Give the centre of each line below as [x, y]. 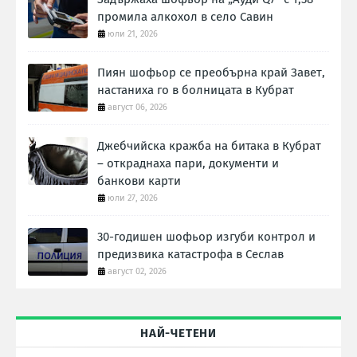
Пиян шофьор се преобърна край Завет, [211, 73]
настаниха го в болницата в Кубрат [196, 90]
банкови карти [139, 181]
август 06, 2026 [137, 108]
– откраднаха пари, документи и [188, 164]
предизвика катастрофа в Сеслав [190, 255]
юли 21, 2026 [133, 34]
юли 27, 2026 [133, 198]
